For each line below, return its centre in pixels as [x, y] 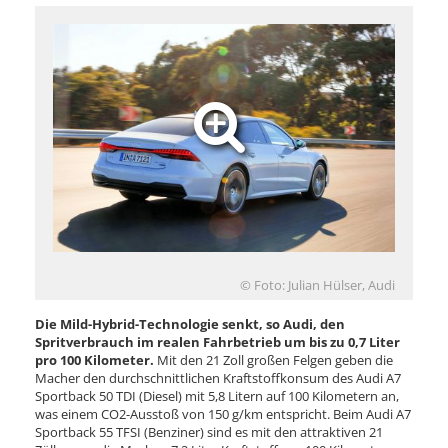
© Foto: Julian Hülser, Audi [317, 284]
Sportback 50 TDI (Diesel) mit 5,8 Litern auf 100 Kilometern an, [217, 395]
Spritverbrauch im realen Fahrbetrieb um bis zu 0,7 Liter [217, 341]
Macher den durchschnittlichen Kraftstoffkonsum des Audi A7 [218, 377]
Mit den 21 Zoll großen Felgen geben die [273, 359]
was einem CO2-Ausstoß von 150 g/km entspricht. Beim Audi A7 [223, 413]
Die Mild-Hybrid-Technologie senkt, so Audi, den [190, 323]
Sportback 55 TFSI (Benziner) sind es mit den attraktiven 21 [209, 431]
